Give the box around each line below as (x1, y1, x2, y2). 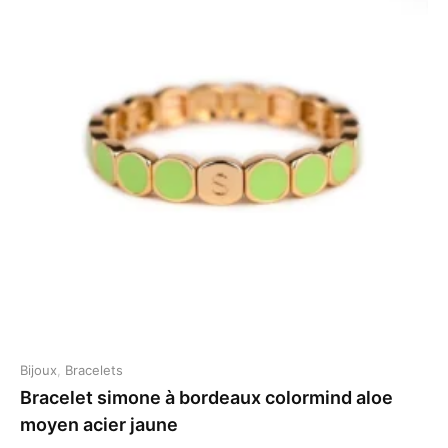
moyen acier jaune (20, 414, 178, 435)
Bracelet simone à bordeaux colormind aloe (20, 387, 393, 408)
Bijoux (20, 362, 57, 378)
